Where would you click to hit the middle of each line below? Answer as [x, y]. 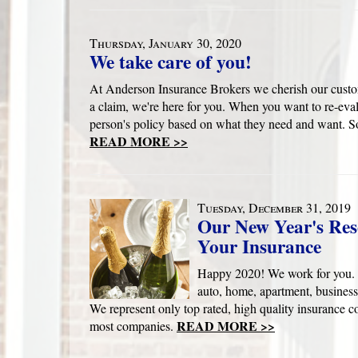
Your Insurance [259, 246]
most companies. [133, 326]
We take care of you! [171, 62]
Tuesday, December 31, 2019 [274, 207]
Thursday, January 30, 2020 [165, 43]
